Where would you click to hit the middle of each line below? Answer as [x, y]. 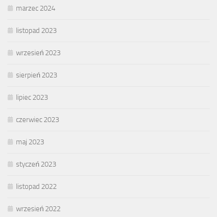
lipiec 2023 [32, 97]
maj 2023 [30, 142]
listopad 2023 [36, 30]
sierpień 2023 [37, 75]
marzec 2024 [36, 8]
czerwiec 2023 [38, 119]
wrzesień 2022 [38, 209]
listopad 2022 [36, 186]
